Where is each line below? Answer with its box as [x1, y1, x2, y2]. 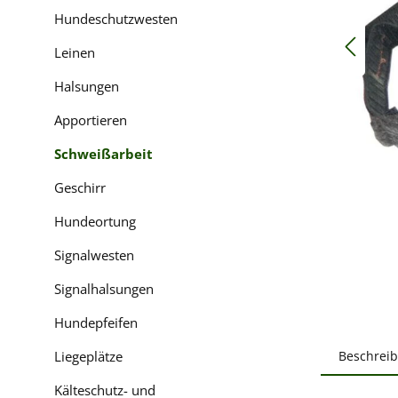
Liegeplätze [54, 346, 123, 365]
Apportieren [54, 110, 127, 129]
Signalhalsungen [54, 279, 154, 298]
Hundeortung [54, 211, 136, 230]
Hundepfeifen [54, 313, 138, 331]
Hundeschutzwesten [54, 9, 178, 28]
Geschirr [54, 178, 106, 196]
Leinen [54, 43, 95, 61]
